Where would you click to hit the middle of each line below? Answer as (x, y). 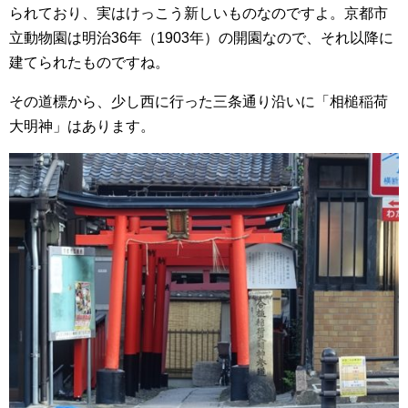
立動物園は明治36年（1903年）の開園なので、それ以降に (201, 38)
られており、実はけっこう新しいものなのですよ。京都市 (199, 14)
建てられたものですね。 (89, 63)
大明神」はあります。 (82, 127)
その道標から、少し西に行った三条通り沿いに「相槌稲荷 (199, 102)
